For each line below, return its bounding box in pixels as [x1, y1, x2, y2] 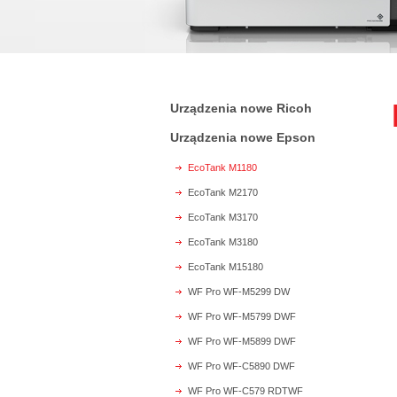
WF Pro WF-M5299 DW [188, 286, 290, 297]
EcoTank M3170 [188, 212, 258, 222]
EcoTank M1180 [188, 162, 257, 173]
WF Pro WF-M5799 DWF [188, 311, 296, 322]
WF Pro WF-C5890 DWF [188, 361, 295, 371]
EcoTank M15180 [188, 261, 263, 272]
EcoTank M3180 [188, 237, 258, 247]
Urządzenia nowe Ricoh [170, 101, 312, 115]
